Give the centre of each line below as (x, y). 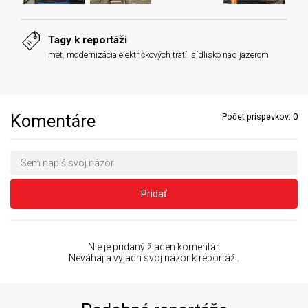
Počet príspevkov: (257, 116)
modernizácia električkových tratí (127, 54)
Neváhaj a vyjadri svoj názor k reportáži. (154, 257)
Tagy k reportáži (88, 40)
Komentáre (53, 121)
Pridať (154, 194)
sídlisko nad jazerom (230, 54)
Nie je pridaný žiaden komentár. (154, 246)
